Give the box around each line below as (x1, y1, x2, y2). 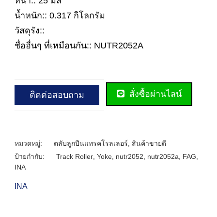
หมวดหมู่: (15, 139, 44, 147)
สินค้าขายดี (132, 139, 166, 147)
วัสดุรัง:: (15, 26, 45, 35)
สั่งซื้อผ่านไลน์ (127, 89, 182, 99)
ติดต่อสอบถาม (30, 90, 84, 100)
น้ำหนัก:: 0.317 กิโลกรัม (15, 11, 105, 20)
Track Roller (56, 152, 93, 160)
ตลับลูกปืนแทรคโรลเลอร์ (54, 139, 128, 147)
